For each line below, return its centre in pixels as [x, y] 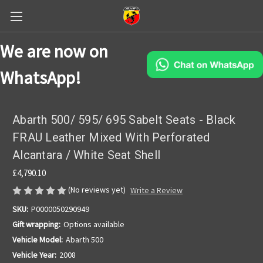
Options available [94, 225]
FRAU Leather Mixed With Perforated [111, 138]
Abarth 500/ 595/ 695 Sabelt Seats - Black [124, 120]
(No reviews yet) [97, 190]
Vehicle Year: [34, 255]
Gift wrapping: [36, 225]
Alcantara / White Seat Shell [86, 155]
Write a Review [156, 190]
